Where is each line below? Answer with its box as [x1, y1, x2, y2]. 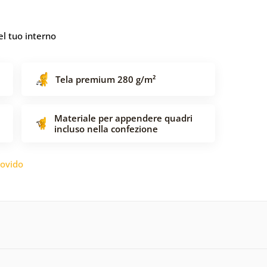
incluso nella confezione [54, 122, 158, 135]
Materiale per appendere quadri [54, 111, 193, 124]
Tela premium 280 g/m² [55, 73, 156, 85]
